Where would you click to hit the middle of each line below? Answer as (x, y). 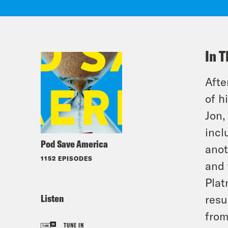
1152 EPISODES (67, 158)
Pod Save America (74, 144)
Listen (52, 198)
